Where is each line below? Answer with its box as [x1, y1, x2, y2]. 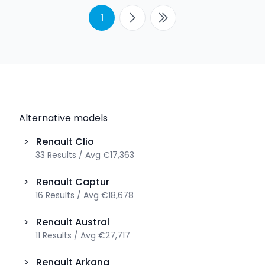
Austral [75, 215, 109, 229]
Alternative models [19, 111, 108, 125]
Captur [75, 175, 109, 189]
